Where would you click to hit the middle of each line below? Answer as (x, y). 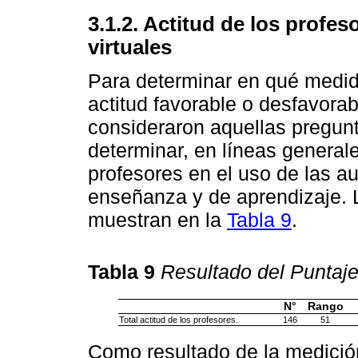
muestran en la (157, 220)
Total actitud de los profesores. (178, 319)
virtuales (130, 47)
